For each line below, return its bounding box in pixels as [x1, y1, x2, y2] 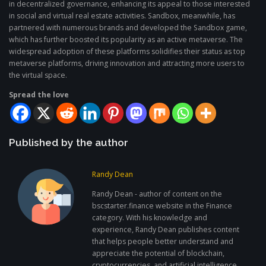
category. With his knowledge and [92, 213, 208, 223]
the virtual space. [9, 69, 67, 80]
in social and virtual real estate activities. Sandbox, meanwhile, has [9, 10, 235, 21]
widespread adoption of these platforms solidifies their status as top [9, 46, 245, 56]
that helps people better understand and [92, 236, 234, 247]
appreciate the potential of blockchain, [92, 248, 225, 259]
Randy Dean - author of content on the [92, 189, 223, 199]
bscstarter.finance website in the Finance [92, 201, 233, 211]
